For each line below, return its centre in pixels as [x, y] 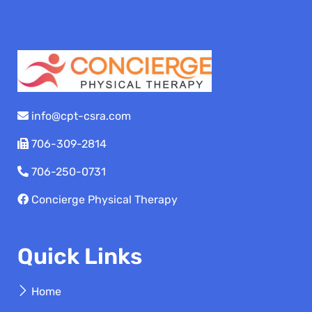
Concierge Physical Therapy [104, 200]
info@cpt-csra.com [81, 116]
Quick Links [80, 257]
